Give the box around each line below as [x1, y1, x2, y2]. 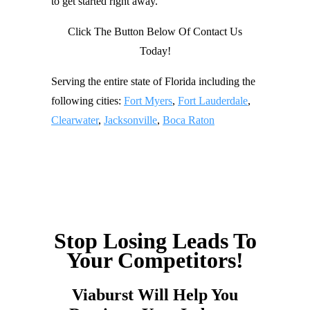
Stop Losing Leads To [53, 228, 257, 254]
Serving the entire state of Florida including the [51, 75, 255, 87]
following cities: [51, 95, 124, 107]
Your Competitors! [66, 248, 244, 273]
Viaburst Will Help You [72, 285, 238, 304]
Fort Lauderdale [178, 95, 248, 107]
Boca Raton [163, 114, 215, 126]
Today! [139, 45, 171, 57]
